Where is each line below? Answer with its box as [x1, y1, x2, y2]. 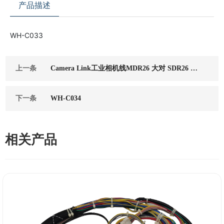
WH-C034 [50, 94, 81, 102]
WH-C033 [10, 31, 43, 39]
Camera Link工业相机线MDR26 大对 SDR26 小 [50, 64, 198, 72]
